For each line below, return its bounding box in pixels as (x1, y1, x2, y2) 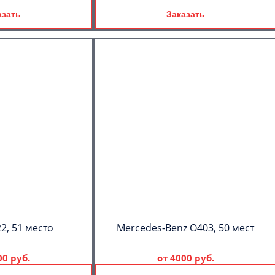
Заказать (166, 9, 205, 19)
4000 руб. (169, 252, 214, 264)
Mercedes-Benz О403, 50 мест (117, 221, 254, 234)
